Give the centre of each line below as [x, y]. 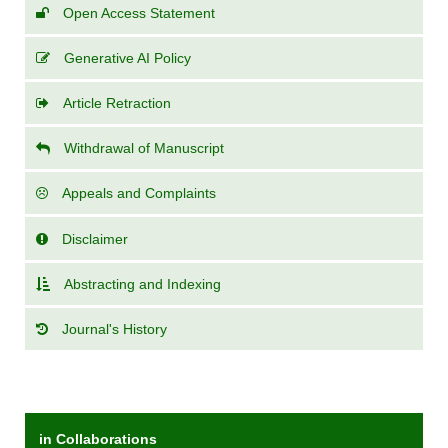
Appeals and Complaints [139, 193]
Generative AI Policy [128, 57]
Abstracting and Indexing [143, 283]
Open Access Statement [139, 12]
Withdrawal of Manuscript [144, 148]
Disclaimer [95, 238]
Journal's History [115, 328]
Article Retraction [117, 103]
